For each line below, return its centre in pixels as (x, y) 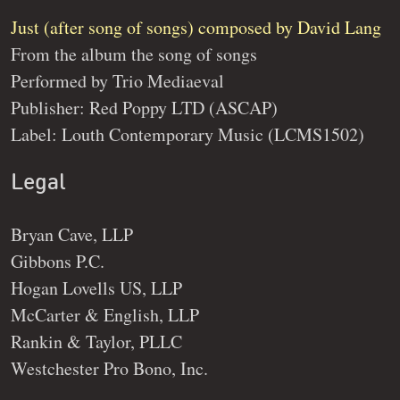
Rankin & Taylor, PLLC (96, 341)
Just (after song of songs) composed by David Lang (196, 28)
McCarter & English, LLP (105, 314)
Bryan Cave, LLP (72, 234)
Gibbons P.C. (58, 261)
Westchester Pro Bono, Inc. (109, 368)
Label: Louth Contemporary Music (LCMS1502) (187, 135)
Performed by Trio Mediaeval (117, 81)
